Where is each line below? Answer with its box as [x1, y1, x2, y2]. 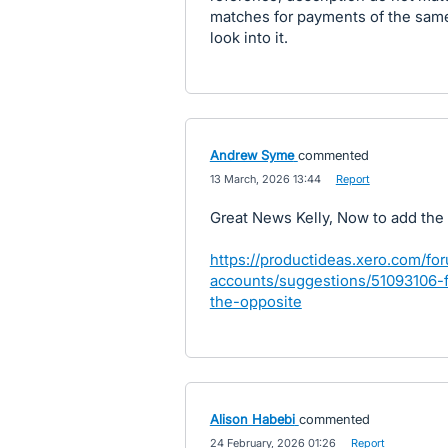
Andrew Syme [209, 146, 294, 163]
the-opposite [209, 291, 302, 311]
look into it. [209, 27, 288, 47]
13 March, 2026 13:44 [209, 171, 321, 186]
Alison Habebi [209, 410, 295, 427]
